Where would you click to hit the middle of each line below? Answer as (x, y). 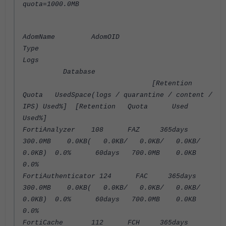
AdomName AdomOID (73, 37)
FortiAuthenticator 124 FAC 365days (114, 176)
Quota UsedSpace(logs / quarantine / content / (118, 95)
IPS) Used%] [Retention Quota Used (109, 107)
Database (59, 72)
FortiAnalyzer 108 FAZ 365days (109, 130)
